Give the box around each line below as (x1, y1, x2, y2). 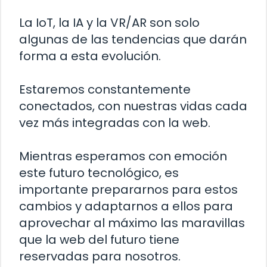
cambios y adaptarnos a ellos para (19, 198, 233, 215)
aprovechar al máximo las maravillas (19, 215, 245, 232)
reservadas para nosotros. (19, 248, 181, 265)
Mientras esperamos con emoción (19, 148, 227, 165)
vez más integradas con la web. (19, 114, 210, 132)
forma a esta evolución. (19, 48, 161, 65)
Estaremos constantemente (19, 81, 191, 98)
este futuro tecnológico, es (19, 164, 179, 182)
